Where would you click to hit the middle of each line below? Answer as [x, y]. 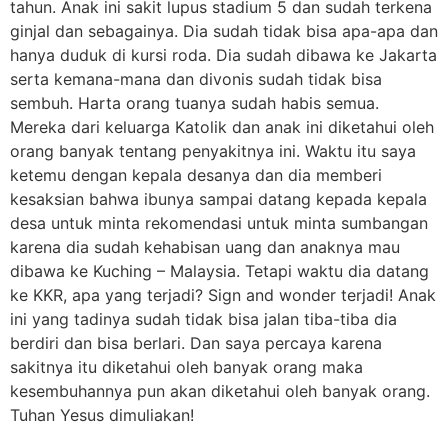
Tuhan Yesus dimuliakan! [102, 414]
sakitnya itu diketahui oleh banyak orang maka [186, 366]
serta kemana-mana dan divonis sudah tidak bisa [196, 78]
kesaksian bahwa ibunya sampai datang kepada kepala [218, 198]
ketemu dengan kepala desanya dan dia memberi [196, 174]
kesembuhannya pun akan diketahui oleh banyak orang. [220, 390]
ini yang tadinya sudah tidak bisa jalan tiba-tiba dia [203, 318]
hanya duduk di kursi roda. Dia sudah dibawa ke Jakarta [223, 54]
